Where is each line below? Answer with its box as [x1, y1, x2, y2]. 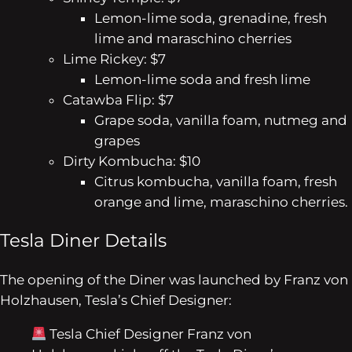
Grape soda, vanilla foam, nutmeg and [94, 112, 347, 128]
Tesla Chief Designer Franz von [46, 326, 252, 343]
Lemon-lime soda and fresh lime [94, 71, 310, 87]
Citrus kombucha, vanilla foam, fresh [94, 173, 337, 189]
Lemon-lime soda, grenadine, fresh [94, 9, 327, 26]
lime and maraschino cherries [94, 30, 291, 46]
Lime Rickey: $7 [63, 50, 166, 67]
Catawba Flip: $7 [63, 91, 174, 108]
